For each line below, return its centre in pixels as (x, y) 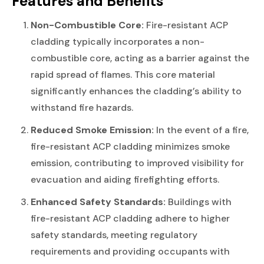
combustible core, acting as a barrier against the (140, 58)
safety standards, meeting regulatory (114, 235)
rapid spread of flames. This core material (123, 74)
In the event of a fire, (201, 130)
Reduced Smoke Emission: (92, 130)
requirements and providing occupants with (130, 251)
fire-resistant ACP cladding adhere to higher (130, 218)
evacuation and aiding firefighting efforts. (125, 179)
